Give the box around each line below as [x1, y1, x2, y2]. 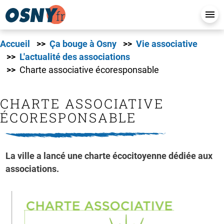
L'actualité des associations [19, 52, 130, 62]
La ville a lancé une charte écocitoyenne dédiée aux [5, 151, 213, 161]
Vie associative [136, 39, 197, 49]
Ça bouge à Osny [49, 39, 116, 49]
